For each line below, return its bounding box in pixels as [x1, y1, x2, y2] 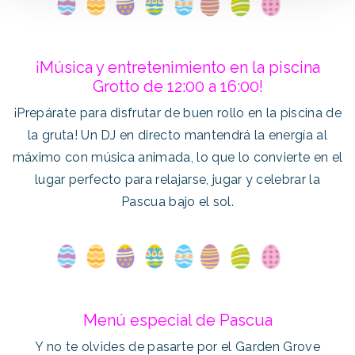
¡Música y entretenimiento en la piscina [35, 57, 320, 77]
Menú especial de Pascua [82, 310, 273, 330]
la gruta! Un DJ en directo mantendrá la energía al [27, 127, 327, 143]
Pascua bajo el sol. [120, 193, 235, 209]
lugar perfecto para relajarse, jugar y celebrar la [34, 171, 320, 187]
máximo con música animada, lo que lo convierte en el [12, 149, 343, 165]
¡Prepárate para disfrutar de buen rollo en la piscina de [13, 105, 342, 120]
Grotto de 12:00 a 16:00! [92, 76, 263, 96]
